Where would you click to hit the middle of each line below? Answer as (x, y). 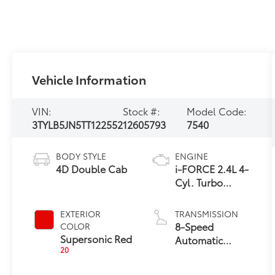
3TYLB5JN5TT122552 (78, 124)
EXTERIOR (81, 213)
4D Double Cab (92, 168)
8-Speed (195, 226)
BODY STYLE (81, 156)
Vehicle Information (89, 79)
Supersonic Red (96, 238)
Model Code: (217, 110)
